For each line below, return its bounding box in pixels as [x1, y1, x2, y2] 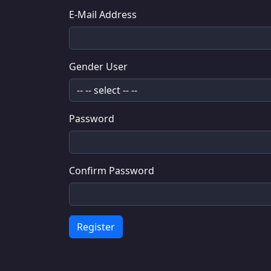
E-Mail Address [69, 8, 137, 21]
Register [77, 220, 115, 233]
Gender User [69, 60, 128, 73]
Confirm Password [69, 164, 154, 177]
